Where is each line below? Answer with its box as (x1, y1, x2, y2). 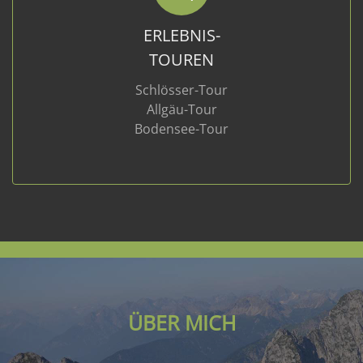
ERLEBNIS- (143, 24, 220, 46)
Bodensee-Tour (135, 120, 228, 138)
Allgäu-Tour (146, 100, 217, 118)
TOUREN (149, 49, 214, 70)
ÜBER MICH (127, 309, 236, 336)
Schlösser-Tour (135, 81, 228, 99)
